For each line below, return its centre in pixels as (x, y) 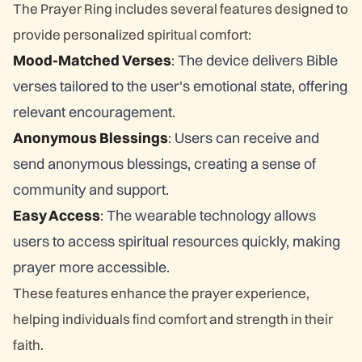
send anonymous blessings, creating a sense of (164, 164)
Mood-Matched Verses (92, 60)
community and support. (91, 189)
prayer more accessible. (91, 267)
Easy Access (57, 215)
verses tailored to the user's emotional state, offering (180, 86)
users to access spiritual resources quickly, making (177, 241)
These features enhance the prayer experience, (161, 293)
